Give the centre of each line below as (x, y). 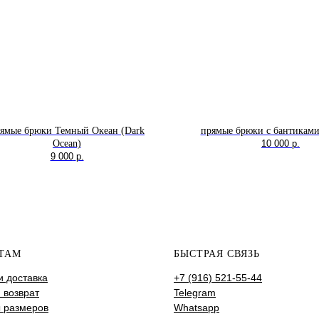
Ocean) (67, 144)
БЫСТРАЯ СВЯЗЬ (217, 254)
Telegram (195, 293)
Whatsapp (197, 308)
